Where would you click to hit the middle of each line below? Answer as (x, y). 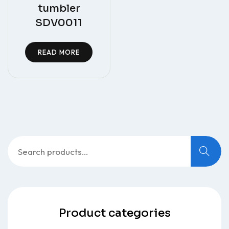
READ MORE (59, 52)
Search (19, 142)
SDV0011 (59, 22)
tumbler (59, 8)
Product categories (114, 213)
